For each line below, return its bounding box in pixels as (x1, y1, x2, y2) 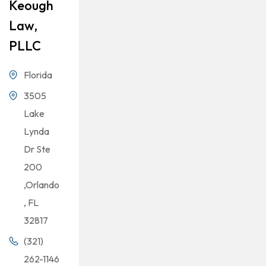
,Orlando (24, 179, 59, 191)
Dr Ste (24, 143, 50, 155)
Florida (24, 69, 52, 81)
